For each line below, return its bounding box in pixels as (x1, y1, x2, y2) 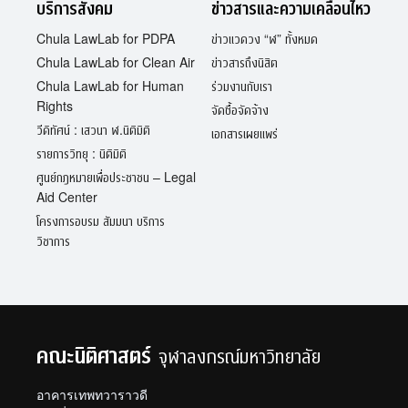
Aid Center (36, 188, 97, 206)
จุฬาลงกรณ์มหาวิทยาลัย (158, 342, 321, 369)
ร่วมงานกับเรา (211, 76, 272, 95)
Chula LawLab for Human (36, 76, 184, 95)
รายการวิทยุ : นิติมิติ (36, 144, 127, 162)
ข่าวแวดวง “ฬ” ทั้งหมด (211, 29, 318, 47)
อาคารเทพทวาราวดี (36, 387, 148, 403)
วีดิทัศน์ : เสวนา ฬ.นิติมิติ (36, 120, 150, 138)
